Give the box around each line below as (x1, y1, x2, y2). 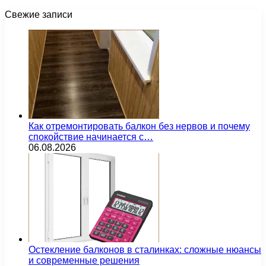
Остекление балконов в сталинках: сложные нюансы (28, 245, 261, 255)
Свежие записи (5, 9, 72, 20)
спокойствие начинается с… (28, 132, 153, 142)
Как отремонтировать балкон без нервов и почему (28, 121, 250, 132)
